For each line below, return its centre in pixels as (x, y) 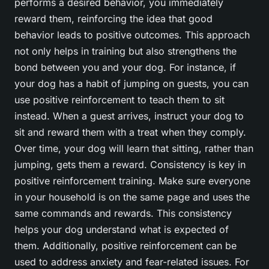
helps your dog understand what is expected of (122, 230)
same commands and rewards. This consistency (123, 213)
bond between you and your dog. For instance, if (125, 68)
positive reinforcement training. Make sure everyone (132, 181)
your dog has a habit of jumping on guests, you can (131, 84)
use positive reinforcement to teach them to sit (119, 100)
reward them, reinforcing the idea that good (113, 19)
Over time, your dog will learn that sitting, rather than (134, 149)
